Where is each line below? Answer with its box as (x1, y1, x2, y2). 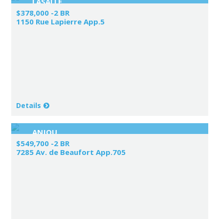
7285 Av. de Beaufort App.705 (16, 147, 126, 157)
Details (16, 100, 41, 110)
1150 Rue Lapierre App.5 (16, 16, 105, 26)
